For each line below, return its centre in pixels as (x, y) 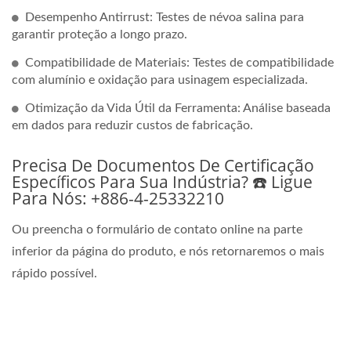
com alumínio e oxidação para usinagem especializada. (160, 80)
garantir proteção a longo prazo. (100, 35)
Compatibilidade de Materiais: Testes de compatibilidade (179, 63)
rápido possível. (54, 274)
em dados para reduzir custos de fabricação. (132, 126)
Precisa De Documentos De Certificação (163, 166)
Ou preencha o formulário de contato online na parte (157, 230)
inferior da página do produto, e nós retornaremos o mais (168, 252)
